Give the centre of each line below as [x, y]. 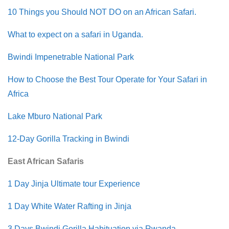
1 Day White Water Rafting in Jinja [70, 206]
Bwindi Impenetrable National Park [71, 57]
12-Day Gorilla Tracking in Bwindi [68, 139]
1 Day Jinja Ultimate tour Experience [74, 184]
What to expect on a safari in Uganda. [75, 34]
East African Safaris [46, 161]
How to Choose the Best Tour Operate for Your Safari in [107, 79]
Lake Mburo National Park [55, 116]
